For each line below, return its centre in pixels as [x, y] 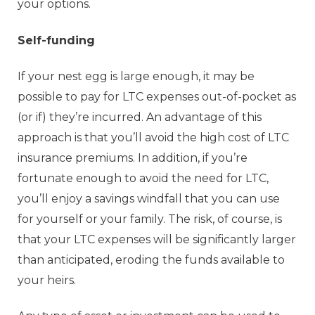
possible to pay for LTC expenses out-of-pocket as [157, 96]
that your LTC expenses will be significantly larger [157, 239]
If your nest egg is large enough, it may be [136, 76]
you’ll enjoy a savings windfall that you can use [149, 198]
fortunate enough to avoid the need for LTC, [143, 178]
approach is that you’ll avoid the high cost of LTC [153, 137]
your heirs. [47, 280]
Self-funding [56, 40]
